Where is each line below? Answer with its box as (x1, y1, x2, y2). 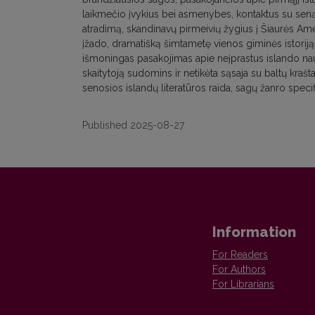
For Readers (212, 249, 268, 260)
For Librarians (212, 278, 274, 290)
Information (212, 224, 296, 240)
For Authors (212, 264, 266, 275)
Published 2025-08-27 (82, 120, 184, 131)
